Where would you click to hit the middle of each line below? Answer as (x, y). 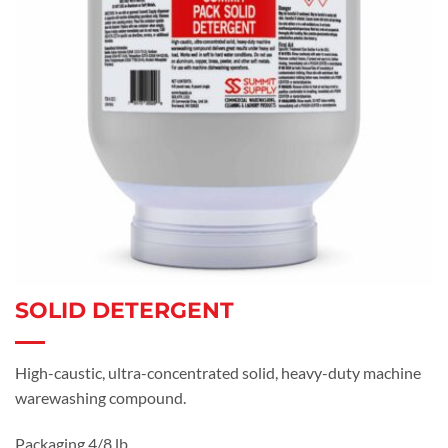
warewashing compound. (100, 398)
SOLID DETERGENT (124, 310)
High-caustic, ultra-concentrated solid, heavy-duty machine (218, 373)
